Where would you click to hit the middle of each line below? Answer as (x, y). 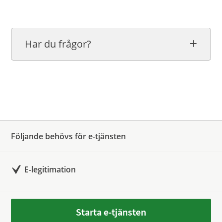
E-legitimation (50, 169)
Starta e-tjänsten (111, 212)
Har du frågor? (58, 44)
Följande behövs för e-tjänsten (69, 136)
